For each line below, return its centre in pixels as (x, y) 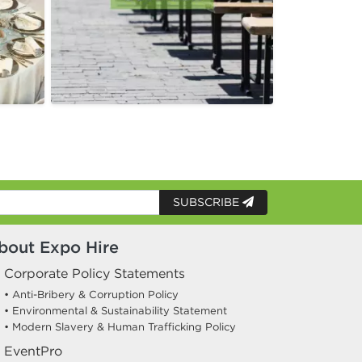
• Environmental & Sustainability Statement (116, 311)
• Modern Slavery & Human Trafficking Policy (120, 327)
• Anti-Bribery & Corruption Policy (91, 295)
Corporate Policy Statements (95, 274)
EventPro (33, 351)
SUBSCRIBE (208, 202)
